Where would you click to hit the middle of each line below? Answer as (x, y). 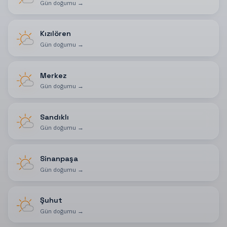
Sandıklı (54, 117)
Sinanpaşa (59, 158)
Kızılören (55, 34)
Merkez (53, 75)
